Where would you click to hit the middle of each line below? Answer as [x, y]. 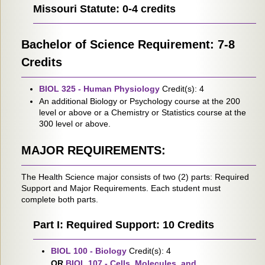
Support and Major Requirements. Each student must [121, 188]
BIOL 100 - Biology [89, 251]
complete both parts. [60, 199]
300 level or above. [75, 124]
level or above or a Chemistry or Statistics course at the [143, 112]
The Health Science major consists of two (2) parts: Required [135, 177]
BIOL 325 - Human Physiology [99, 89]
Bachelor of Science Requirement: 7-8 [128, 44]
